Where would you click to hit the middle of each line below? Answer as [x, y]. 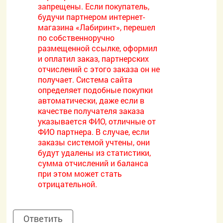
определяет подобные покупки [96, 90]
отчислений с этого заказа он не [99, 69]
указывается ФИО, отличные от [97, 121]
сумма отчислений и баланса [93, 163]
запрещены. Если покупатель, [94, 6]
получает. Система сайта [85, 79]
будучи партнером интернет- [92, 17]
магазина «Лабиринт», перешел [97, 27]
